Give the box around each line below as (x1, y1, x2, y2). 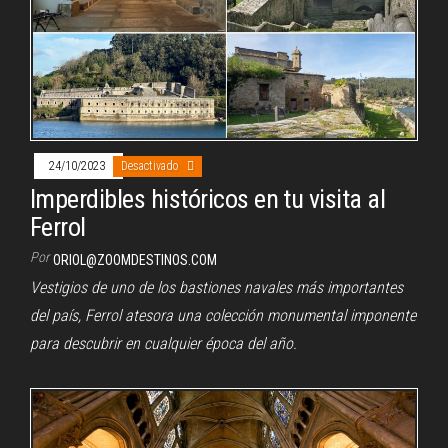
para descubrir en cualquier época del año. (30, 334, 297, 354)
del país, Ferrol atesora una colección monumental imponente (30, 306, 416, 326)
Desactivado (121, 159, 182, 174)
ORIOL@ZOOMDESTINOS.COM (53, 252, 217, 269)
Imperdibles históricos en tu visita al (30, 184, 386, 215)
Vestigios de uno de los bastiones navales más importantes (30, 278, 403, 298)
